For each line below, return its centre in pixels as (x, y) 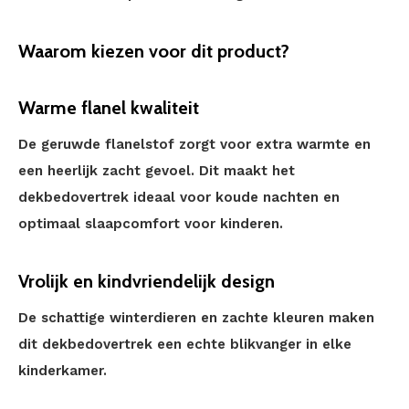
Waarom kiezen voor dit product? (154, 51)
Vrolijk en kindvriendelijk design (147, 281)
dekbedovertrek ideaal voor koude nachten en (179, 197)
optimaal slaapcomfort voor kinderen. (151, 224)
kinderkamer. (63, 371)
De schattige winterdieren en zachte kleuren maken (196, 318)
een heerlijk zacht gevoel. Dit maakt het (157, 171)
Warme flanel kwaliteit (109, 108)
